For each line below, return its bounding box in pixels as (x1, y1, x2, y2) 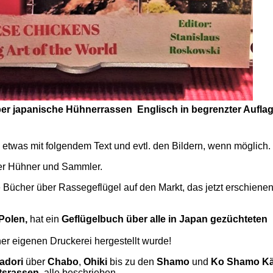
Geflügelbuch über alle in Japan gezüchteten (62, 214, 268, 224)
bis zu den (107, 257, 157, 267)
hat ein (30, 214, 62, 224)
